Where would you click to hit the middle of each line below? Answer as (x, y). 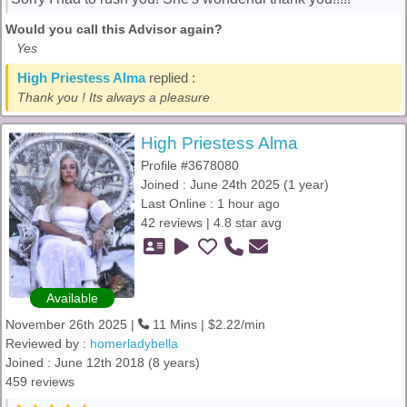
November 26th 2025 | (72, 324)
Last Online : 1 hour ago (210, 203)
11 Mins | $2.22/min (207, 324)
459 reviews (40, 382)
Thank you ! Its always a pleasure (114, 97)
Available (72, 298)
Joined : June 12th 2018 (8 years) (103, 362)
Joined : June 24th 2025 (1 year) (235, 184)
